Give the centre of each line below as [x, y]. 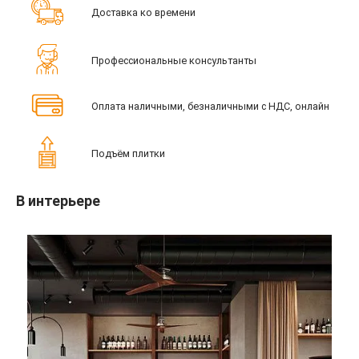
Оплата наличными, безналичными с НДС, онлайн [210, 107]
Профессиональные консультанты [173, 61]
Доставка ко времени [143, 12]
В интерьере [58, 200]
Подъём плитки [128, 153]
